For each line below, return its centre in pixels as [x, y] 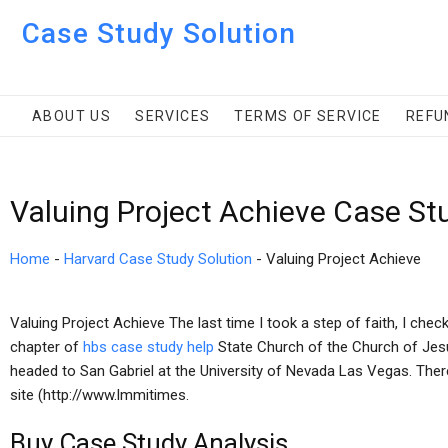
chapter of [46, 347]
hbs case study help [148, 347]
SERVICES [173, 116]
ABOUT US [72, 116]
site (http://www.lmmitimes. [99, 395]
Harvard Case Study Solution [158, 259]
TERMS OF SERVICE [308, 116]
